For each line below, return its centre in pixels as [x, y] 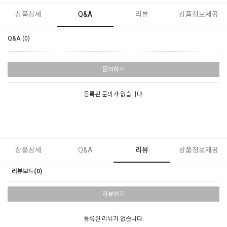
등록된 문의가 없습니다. [113, 94]
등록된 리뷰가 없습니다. [113, 219]
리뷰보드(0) [27, 171]
